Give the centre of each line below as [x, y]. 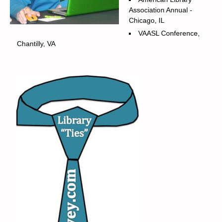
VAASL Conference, [169, 33]
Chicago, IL [147, 20]
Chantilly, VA [36, 44]
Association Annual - [161, 10]
